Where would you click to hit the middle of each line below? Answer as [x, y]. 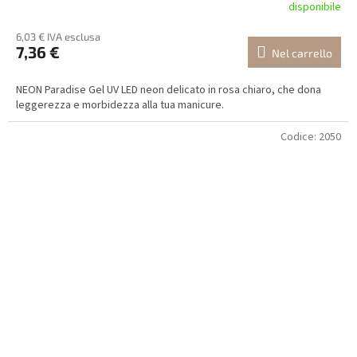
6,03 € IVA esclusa [58, 37]
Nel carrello [302, 53]
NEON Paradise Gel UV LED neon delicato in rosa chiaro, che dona [169, 90]
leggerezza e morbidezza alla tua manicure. [120, 106]
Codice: [300, 137]
